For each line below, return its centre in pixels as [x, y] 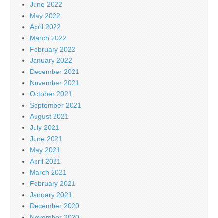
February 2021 [53, 183]
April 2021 [45, 161]
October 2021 [51, 94]
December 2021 [54, 71]
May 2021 [45, 150]
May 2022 [45, 15]
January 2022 [51, 60]
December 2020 [54, 206]
